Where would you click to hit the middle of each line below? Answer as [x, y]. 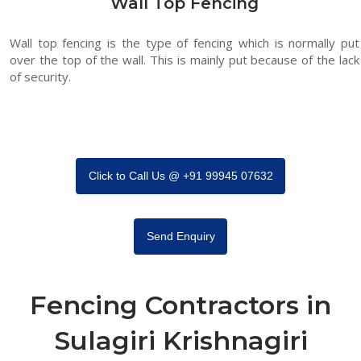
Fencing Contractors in [180, 305]
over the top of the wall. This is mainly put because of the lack [185, 60]
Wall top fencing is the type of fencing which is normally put [185, 43]
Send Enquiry [180, 237]
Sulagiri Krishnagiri [180, 340]
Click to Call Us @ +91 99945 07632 [180, 176]
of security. [40, 77]
